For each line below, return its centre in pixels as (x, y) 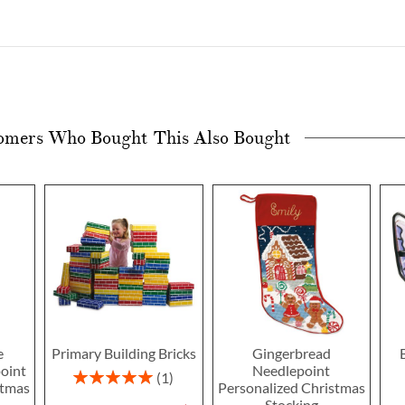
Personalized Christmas (291, 388)
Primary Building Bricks (123, 353)
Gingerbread (291, 353)
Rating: (93, 374)
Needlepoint (292, 371)
